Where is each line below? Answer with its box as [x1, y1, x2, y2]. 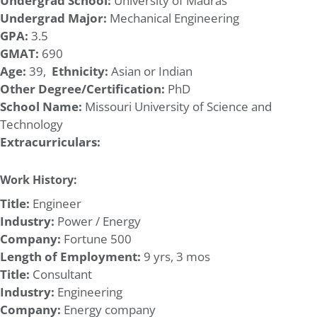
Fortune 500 [61, 230, 132, 247]
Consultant [30, 265, 92, 282]
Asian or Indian [108, 62, 192, 79]
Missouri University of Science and [82, 98, 272, 115]
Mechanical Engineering [107, 9, 239, 26]
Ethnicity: [52, 62, 108, 79]
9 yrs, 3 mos [141, 248, 210, 265]
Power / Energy [54, 212, 141, 229]
